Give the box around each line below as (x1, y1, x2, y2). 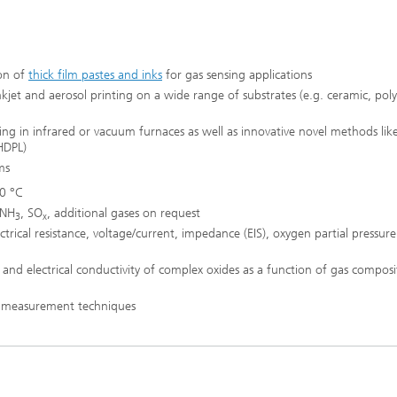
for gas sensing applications (162, 67, 319, 82)
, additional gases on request (47, 205, 200, 221)
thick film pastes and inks (28, 67, 162, 82)
